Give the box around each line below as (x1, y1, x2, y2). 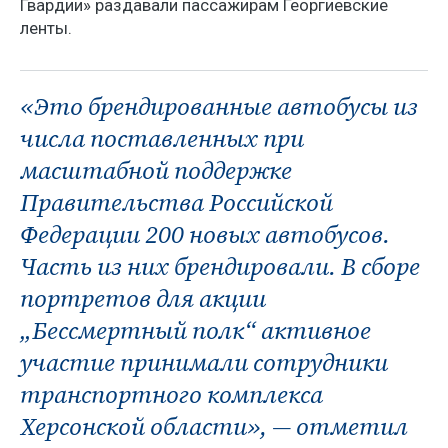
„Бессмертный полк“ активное (20, 313, 371, 347)
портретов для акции (20, 281, 266, 315)
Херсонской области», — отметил (20, 409, 408, 443)
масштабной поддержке (20, 153, 292, 187)
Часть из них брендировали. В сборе (20, 249, 420, 283)
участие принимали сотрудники (20, 345, 388, 379)
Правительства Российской (20, 185, 333, 219)
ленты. (20, 17, 72, 38)
